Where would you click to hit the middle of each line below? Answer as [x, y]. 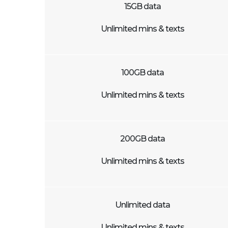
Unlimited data [142, 205]
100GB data [142, 73]
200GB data [142, 139]
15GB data [142, 6]
